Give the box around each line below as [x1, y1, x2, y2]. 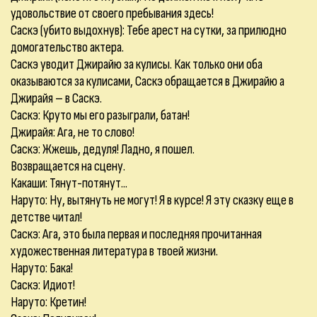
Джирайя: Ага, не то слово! [11, 124, 134, 141]
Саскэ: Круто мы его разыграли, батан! [11, 107, 190, 124]
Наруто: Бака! [11, 260, 73, 277]
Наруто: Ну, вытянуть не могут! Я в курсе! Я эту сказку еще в [11, 192, 294, 209]
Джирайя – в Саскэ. [11, 90, 102, 107]
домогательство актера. [11, 39, 124, 56]
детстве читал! [11, 209, 82, 226]
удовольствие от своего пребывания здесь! [11, 5, 214, 22]
